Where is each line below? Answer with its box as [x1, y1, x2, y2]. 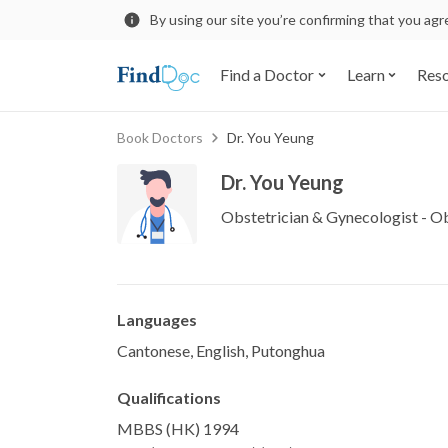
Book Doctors [117, 128, 203, 146]
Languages [117, 309, 197, 329]
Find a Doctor [220, 65, 314, 85]
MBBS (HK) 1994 [117, 418, 239, 438]
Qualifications [117, 387, 221, 407]
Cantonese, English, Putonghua [117, 340, 325, 360]
